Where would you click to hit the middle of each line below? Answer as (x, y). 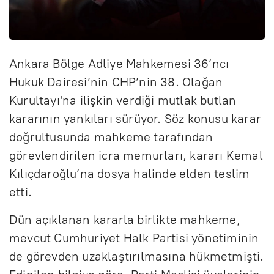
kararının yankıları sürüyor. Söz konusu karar (135, 118)
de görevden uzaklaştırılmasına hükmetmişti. (137, 256)
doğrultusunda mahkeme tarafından (111, 137)
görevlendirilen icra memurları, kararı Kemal (136, 155)
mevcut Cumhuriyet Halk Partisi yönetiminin (134, 238)
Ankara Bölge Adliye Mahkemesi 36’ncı (119, 63)
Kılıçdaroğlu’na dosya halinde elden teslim (130, 173)
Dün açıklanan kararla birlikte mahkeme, (125, 219)
